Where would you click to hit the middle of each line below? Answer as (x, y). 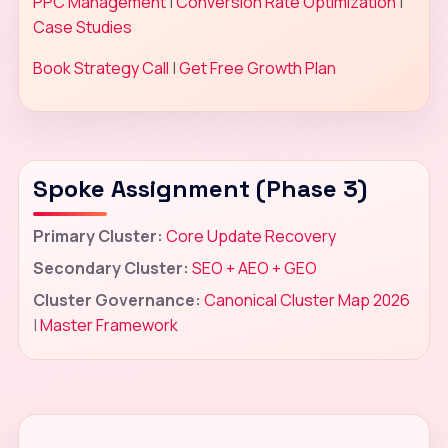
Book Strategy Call (100, 67)
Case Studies (82, 26)
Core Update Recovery (250, 235)
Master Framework (108, 324)
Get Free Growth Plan (257, 67)
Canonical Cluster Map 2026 (306, 299)
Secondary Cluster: (110, 267)
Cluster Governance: (116, 299)
